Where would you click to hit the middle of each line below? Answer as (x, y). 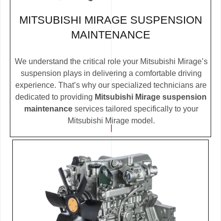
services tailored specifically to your (135, 109)
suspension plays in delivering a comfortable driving (111, 74)
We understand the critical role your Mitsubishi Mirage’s (111, 62)
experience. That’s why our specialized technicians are (111, 85)
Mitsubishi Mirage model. (111, 121)
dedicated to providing (55, 97)
